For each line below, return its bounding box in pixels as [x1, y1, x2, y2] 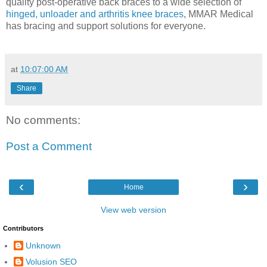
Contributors [3, 225, 44, 232]
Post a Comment [6, 139, 92, 153]
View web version [101, 205, 166, 215]
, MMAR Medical [184, 9, 253, 20]
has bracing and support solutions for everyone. [6, 21, 206, 32]
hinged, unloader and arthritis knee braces [6, 9, 184, 20]
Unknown [26, 240, 61, 250]
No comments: [6, 114, 80, 127]
